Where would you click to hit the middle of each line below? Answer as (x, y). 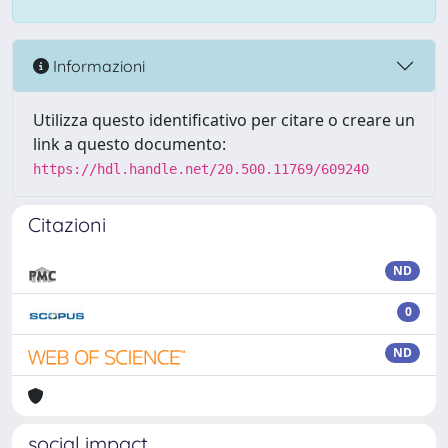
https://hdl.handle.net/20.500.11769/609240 (201, 169)
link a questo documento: (129, 144)
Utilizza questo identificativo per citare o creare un (224, 120)
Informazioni (97, 65)
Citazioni (67, 224)
